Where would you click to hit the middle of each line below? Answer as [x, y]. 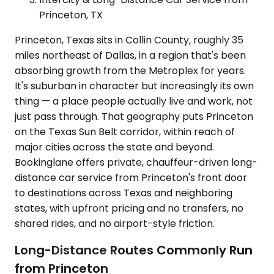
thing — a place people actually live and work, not [134, 101]
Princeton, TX [71, 15]
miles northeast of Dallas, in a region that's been [130, 55]
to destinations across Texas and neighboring [124, 193]
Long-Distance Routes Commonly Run [134, 250]
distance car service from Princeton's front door [131, 177]
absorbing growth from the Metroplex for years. [130, 70]
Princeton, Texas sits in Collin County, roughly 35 [129, 40]
